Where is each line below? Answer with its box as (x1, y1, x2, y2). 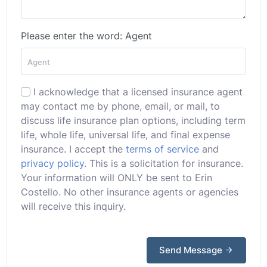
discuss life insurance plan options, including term (21, 114, 246, 126)
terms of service (126, 142, 199, 155)
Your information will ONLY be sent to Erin (21, 171, 212, 184)
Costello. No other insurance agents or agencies (21, 185, 238, 198)
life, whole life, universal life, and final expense (21, 128, 230, 141)
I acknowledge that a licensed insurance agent (30, 85, 243, 98)
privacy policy (21, 157, 84, 169)
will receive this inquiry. (21, 200, 126, 212)
